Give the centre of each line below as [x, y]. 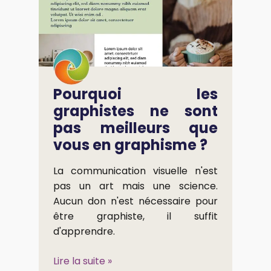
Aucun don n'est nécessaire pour [135, 201]
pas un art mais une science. [135, 186]
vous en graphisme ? [130, 145]
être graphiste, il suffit [135, 216]
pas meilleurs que [135, 128]
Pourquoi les [135, 94]
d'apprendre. [84, 231]
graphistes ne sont [135, 111]
